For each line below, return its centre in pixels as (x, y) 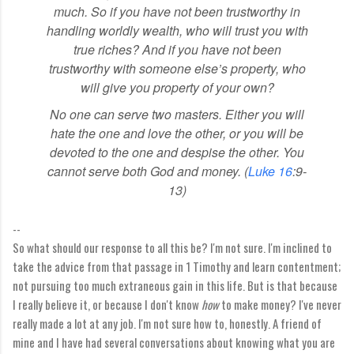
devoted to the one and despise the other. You (177, 152)
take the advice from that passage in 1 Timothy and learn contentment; (177, 266)
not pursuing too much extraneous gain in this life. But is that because (175, 285)
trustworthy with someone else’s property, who (177, 68)
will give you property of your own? (177, 87)
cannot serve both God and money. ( (148, 171)
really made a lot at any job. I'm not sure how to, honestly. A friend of (167, 323)
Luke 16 (270, 171)
